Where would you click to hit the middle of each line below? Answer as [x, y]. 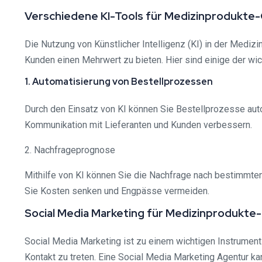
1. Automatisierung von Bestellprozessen [119, 82]
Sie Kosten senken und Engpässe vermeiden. [117, 191]
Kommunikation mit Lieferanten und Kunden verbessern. [138, 125]
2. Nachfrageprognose [70, 150]
